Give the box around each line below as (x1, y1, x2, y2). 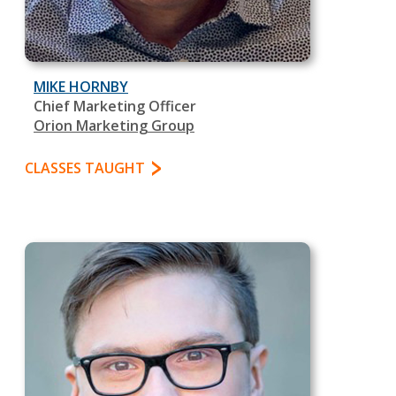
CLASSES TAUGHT (25, 158, 145, 178)
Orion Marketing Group (34, 116, 194, 135)
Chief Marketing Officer (34, 96, 196, 116)
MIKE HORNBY (34, 77, 128, 96)
